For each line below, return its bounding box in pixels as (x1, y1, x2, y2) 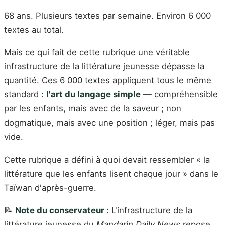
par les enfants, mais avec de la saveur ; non (4, 103, 181, 114)
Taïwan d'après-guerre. (4, 182, 96, 193)
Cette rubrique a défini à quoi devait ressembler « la (4, 154, 210, 165)
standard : (4, 89, 46, 100)
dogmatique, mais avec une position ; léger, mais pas (4, 118, 215, 128)
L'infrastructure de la (109, 205, 192, 216)
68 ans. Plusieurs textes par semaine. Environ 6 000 (4, 10, 211, 21)
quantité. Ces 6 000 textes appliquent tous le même (4, 75, 211, 86)
